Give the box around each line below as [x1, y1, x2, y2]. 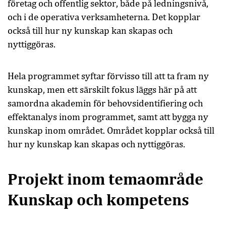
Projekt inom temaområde [8, 170, 203, 189]
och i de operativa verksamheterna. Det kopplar [8, 12, 200, 23]
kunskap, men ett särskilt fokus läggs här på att [8, 84, 197, 95]
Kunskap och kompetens [8, 191, 189, 209]
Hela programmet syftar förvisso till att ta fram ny [8, 71, 209, 82]
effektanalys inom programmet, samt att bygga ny [8, 111, 208, 123]
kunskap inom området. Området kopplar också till [8, 125, 214, 136]
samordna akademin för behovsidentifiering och [8, 98, 203, 109]
